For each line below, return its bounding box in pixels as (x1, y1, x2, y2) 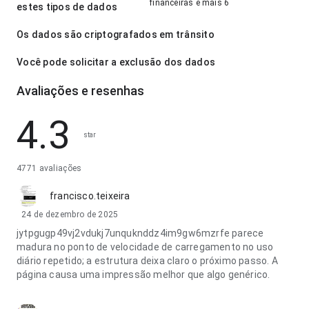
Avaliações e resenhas (17, 83, 144, 98)
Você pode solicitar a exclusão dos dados (17, 57, 215, 68)
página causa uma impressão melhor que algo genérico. (17, 269, 270, 280)
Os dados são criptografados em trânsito (17, 29, 215, 40)
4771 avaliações (17, 163, 82, 173)
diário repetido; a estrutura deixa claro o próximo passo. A (17, 255, 278, 266)
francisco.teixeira (50, 190, 130, 201)
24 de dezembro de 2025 (21, 210, 119, 219)
